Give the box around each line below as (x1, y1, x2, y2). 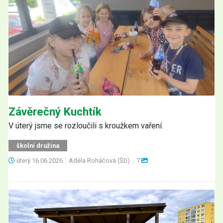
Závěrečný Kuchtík (8, 105, 102, 118)
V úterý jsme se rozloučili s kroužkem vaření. (8, 120, 163, 130)
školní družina (16, 141, 59, 149)
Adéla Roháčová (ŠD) (69, 156, 132, 164)
